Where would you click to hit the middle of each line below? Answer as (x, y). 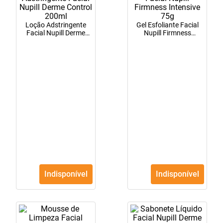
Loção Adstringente (56, 25)
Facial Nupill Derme (56, 33)
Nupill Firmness (167, 33)
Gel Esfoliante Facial (167, 25)
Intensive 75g (167, 41)
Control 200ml (56, 41)
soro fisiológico (42, 10)
